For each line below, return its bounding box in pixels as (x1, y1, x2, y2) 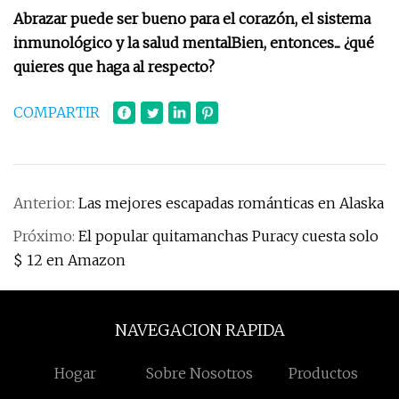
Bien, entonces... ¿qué (232, 34, 374, 52)
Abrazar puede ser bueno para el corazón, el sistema (13, 10, 370, 28)
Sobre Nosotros (146, 364, 253, 382)
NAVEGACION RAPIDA (114, 320, 285, 340)
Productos (289, 364, 359, 382)
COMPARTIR (13, 103, 100, 121)
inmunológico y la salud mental (13, 34, 232, 52)
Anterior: (13, 194, 78, 212)
